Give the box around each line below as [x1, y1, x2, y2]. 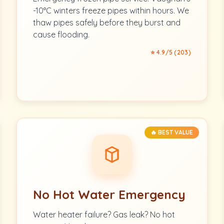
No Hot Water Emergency [33, 187, 185, 202]
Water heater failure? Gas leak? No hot [33, 209, 175, 219]
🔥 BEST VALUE [150, 128, 193, 136]
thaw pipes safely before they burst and [33, 17, 180, 27]
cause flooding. [33, 29, 89, 39]
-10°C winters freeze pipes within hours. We [33, 5, 189, 15]
